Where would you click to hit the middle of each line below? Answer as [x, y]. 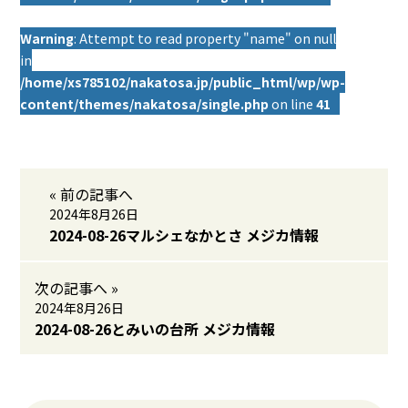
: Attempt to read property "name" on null [205, 38]
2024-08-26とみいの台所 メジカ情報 [155, 329]
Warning [47, 38]
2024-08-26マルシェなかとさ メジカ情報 [184, 235]
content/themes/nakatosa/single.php [145, 104]
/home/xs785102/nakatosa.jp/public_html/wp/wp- [183, 82]
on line [293, 104]
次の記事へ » [77, 288]
